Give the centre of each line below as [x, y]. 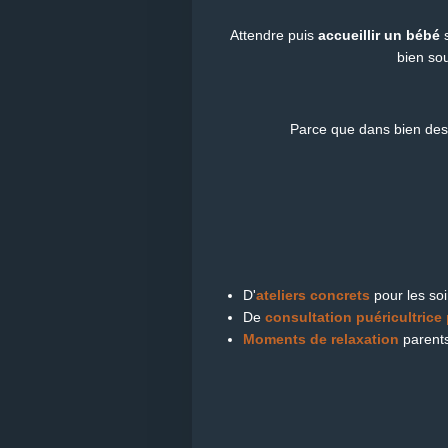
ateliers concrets [313, 294]
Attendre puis [273, 34]
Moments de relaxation [321, 338]
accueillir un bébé [378, 34]
